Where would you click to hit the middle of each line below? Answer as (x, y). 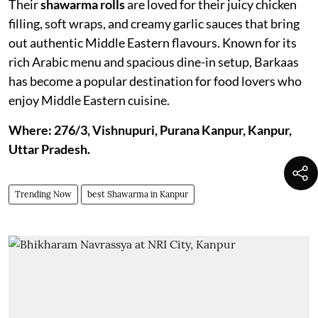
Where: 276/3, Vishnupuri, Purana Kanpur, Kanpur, (150, 130)
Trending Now (43, 194)
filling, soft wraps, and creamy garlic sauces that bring (154, 23)
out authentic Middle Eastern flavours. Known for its (153, 43)
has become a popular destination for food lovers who (155, 81)
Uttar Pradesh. (49, 149)
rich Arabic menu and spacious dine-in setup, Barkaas (154, 62)
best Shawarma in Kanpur (138, 194)
